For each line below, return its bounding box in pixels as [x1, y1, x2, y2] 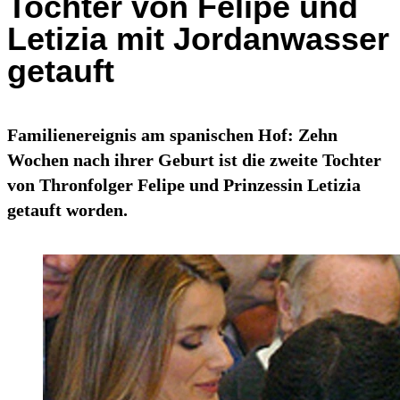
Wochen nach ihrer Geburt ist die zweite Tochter [7, 150, 381, 171]
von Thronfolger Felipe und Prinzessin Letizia [7, 175, 361, 196]
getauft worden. [7, 200, 128, 221]
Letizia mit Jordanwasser [7, 21, 389, 58]
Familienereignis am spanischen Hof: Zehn [7, 125, 337, 146]
